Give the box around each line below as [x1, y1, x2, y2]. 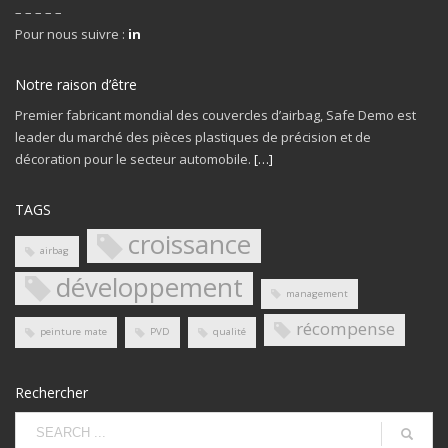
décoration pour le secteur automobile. [15, 150, 254, 169]
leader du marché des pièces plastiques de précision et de [15, 128, 371, 147]
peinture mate [40, 325, 107, 339]
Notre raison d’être [15, 75, 137, 95]
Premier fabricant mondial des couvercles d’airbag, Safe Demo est [15, 106, 416, 125]
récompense [296, 317, 395, 341]
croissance [128, 226, 251, 263]
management [286, 286, 348, 300]
